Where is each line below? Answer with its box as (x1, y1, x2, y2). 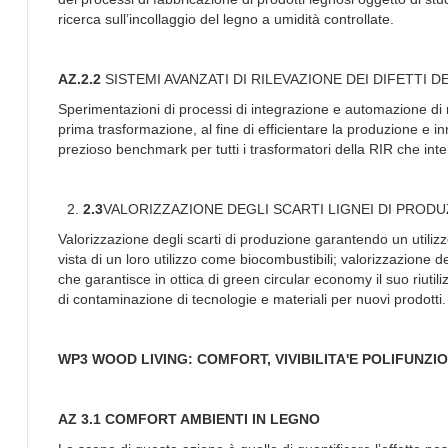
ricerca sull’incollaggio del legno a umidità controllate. (58, 10, 394, 27)
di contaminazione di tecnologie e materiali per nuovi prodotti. (58, 290, 446, 307)
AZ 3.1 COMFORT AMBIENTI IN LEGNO (58, 410, 320, 427)
